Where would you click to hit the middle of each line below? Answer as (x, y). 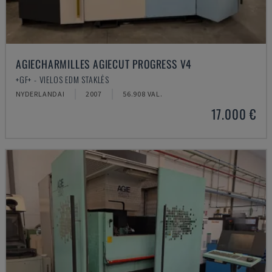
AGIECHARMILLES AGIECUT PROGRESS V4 (104, 64)
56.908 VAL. (143, 94)
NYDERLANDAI (40, 94)
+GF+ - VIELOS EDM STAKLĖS (63, 79)
